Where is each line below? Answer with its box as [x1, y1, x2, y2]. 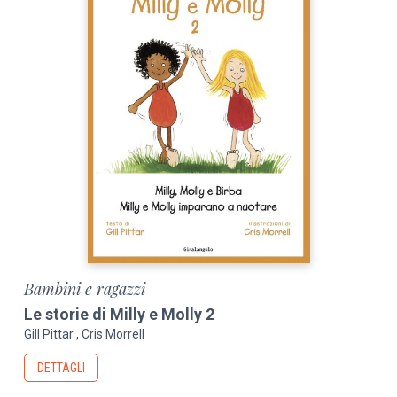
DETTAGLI [37, 360, 86, 375]
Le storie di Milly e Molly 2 [24, 305, 215, 324]
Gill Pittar [24, 326, 74, 341]
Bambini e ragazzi [24, 277, 146, 300]
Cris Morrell [82, 326, 145, 341]
